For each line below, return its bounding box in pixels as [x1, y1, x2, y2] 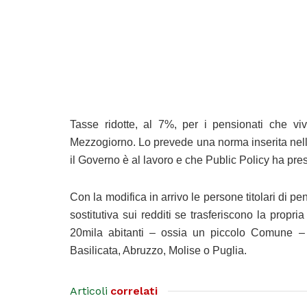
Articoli [70, 284, 108, 297]
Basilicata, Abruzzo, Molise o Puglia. [70, 244, 247, 256]
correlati [110, 284, 158, 297]
